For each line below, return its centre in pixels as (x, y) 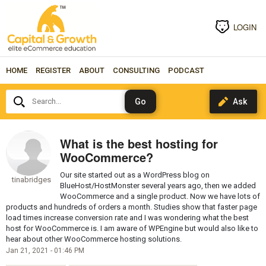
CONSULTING (136, 70)
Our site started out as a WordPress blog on (134, 175)
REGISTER (53, 70)
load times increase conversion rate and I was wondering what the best (127, 217)
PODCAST (186, 70)
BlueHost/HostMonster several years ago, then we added (158, 185)
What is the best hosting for (139, 143)
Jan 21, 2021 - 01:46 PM (45, 250)
